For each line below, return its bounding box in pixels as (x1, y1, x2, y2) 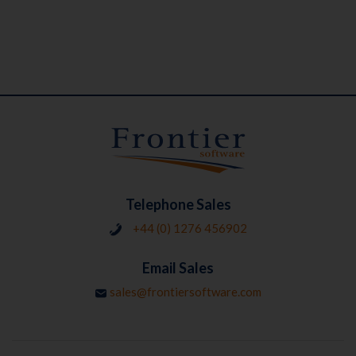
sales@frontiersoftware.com (110, 284, 261, 300)
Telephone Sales (125, 195, 231, 214)
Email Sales (142, 259, 214, 277)
